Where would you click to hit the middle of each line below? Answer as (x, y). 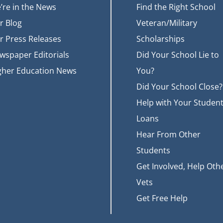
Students (153, 151)
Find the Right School (176, 7)
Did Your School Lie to (178, 55)
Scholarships (161, 39)
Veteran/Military (167, 23)
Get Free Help (162, 198)
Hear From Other (168, 135)
